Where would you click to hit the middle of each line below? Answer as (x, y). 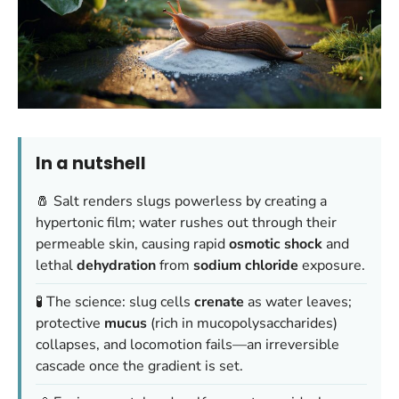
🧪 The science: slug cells (115, 302)
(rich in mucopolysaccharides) (242, 324)
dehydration (116, 266)
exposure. (332, 266)
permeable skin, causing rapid (132, 244)
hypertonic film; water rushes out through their (186, 223)
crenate (219, 302)
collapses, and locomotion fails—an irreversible (187, 345)
